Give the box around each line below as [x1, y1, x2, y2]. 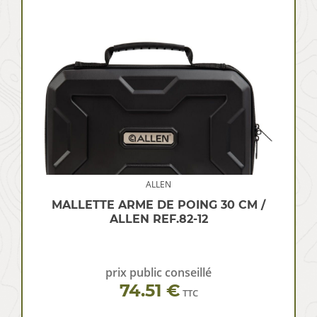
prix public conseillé [105, 265, 212, 281]
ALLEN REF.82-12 [109, 212, 208, 226]
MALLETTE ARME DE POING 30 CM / [52, 198, 265, 212]
